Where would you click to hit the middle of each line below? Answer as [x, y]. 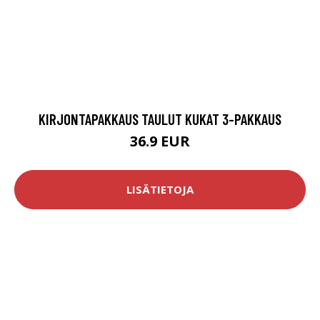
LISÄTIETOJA [160, 190]
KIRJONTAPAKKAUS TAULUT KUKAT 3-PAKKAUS [160, 119]
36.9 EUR [160, 141]
